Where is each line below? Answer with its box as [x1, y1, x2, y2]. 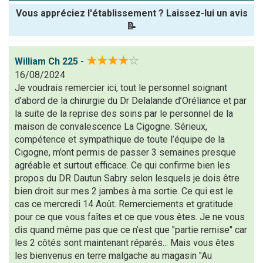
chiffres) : [9, 143, 53, 154]
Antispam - [9, 104, 56, 115]
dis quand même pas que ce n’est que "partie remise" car [15, 224, 247, 235]
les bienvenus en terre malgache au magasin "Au [15, 250, 212, 261]
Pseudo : [9, 36, 48, 48]
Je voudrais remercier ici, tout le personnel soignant [15, 82, 227, 93]
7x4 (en [9, 130, 41, 141]
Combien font [9, 117, 69, 128]
